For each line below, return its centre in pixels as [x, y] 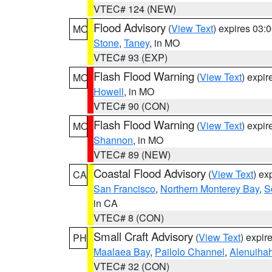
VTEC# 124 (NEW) [135, 9]
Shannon [113, 140]
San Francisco [124, 189]
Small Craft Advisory [143, 236]
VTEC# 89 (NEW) [132, 155]
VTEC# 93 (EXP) [131, 57]
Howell [109, 91]
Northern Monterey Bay [210, 189]
